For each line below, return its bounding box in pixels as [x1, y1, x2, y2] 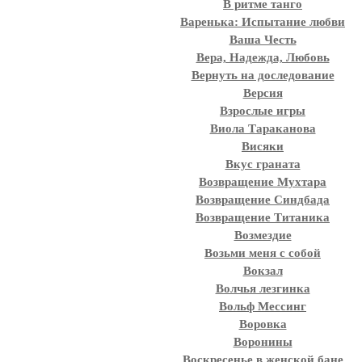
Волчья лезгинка [215, 282, 310, 295]
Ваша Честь [229, 33, 297, 46]
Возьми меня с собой [204, 246, 321, 259]
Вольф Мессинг [219, 300, 306, 313]
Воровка [238, 318, 287, 330]
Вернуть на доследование [191, 69, 335, 82]
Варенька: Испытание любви [180, 15, 345, 28]
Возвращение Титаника [196, 211, 330, 224]
